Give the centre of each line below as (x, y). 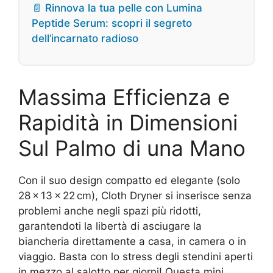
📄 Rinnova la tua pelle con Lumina (117, 8)
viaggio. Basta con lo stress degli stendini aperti (136, 257)
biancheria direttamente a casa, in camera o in (132, 241)
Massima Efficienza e (124, 97)
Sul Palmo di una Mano (132, 148)
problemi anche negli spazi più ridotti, (110, 211)
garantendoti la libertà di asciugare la (110, 226)
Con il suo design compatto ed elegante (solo (129, 180)
